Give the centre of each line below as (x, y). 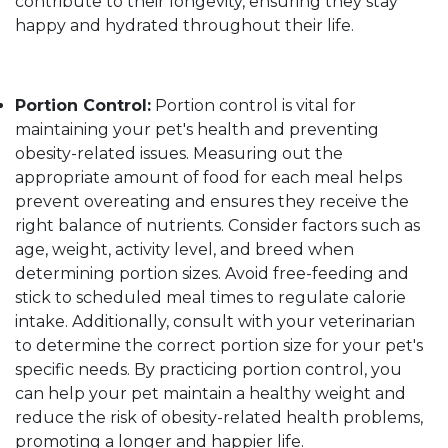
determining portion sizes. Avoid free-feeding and (212, 274)
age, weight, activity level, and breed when (184, 250)
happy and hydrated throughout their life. (184, 26)
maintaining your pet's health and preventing (197, 130)
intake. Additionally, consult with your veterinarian (215, 322)
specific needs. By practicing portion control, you (208, 370)
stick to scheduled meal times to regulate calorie (210, 298)
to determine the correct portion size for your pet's (219, 346)
